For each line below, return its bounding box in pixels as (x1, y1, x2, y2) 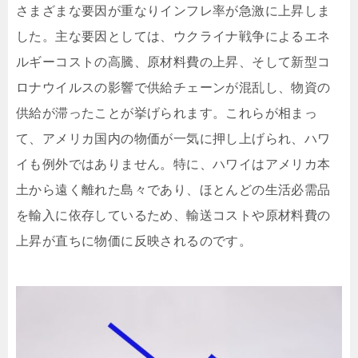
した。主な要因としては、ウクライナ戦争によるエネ (16, 30, 331, 43)
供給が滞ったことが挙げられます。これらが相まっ (16, 106, 318, 120)
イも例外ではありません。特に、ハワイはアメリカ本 (16, 157, 331, 171)
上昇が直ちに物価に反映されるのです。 (16, 234, 253, 248)
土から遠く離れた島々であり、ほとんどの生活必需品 (16, 183, 331, 197)
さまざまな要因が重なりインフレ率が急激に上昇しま (16, 4, 331, 18)
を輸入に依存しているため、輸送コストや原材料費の (16, 209, 331, 222)
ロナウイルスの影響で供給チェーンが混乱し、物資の (16, 81, 331, 94)
